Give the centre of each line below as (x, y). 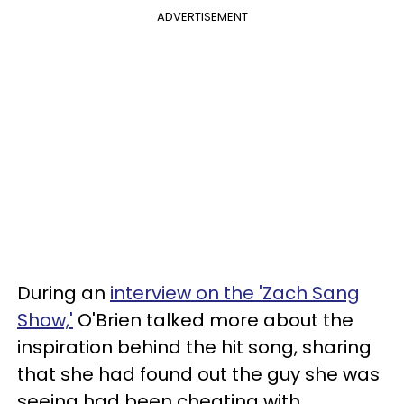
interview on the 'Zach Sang (235, 293)
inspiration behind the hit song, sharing (194, 347)
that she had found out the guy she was (198, 374)
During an (64, 293)
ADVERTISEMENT (202, 16)
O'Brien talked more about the (213, 320)
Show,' (45, 320)
